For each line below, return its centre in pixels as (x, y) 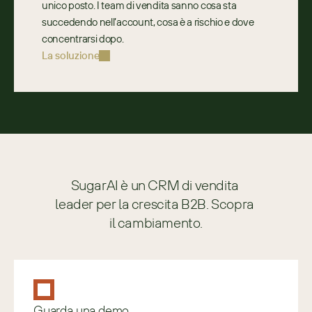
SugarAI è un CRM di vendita (155, 185)
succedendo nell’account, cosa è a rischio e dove (148, 22)
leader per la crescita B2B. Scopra (155, 204)
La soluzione (71, 55)
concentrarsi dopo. (83, 39)
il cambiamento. (156, 223)
